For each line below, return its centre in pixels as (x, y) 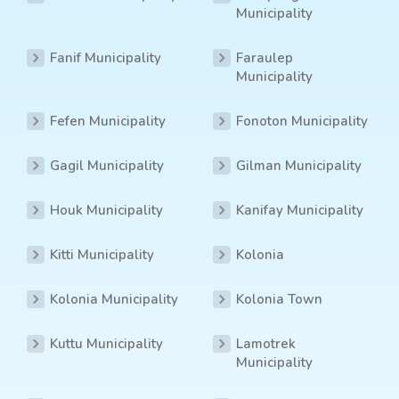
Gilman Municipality (299, 166)
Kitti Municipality (102, 255)
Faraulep (265, 58)
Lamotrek (266, 344)
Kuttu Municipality (106, 344)
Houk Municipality (106, 211)
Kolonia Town (279, 300)
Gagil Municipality (107, 166)
